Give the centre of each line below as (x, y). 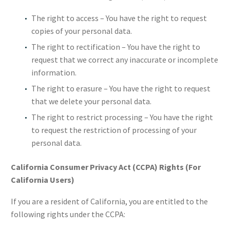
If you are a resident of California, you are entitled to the (109, 202)
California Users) (43, 179)
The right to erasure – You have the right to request (121, 88)
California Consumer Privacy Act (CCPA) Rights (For (106, 167)
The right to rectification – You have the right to (116, 46)
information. (54, 72)
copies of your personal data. (82, 31)
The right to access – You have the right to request (119, 18)
